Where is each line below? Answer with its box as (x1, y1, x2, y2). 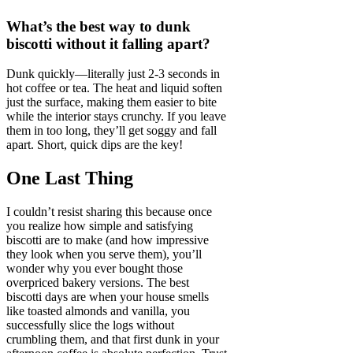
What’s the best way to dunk (6, 17, 191, 35)
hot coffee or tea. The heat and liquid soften (6, 81, 222, 95)
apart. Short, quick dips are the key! (6, 138, 183, 152)
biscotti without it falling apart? (6, 35, 210, 52)
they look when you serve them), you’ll (6, 247, 202, 262)
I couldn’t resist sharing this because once (6, 205, 212, 219)
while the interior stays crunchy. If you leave (6, 110, 226, 124)
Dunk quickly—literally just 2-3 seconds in (6, 67, 220, 81)
